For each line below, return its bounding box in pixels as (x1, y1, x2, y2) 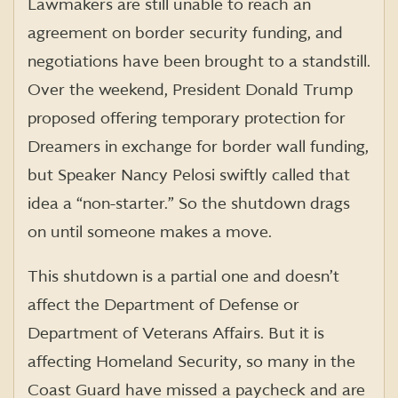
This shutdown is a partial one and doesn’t (28, 267, 339, 286)
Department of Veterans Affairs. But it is (28, 323, 324, 343)
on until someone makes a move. (28, 222, 272, 242)
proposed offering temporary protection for (28, 108, 346, 128)
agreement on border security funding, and (28, 23, 343, 43)
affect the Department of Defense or (28, 295, 299, 314)
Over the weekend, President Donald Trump (28, 80, 353, 99)
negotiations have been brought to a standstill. (28, 52, 370, 71)
